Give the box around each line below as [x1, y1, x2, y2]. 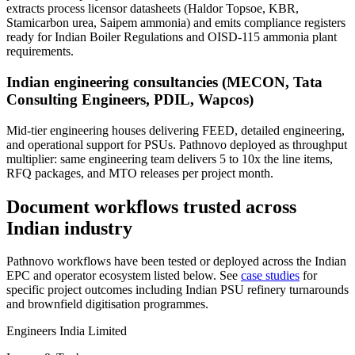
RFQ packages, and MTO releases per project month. [6, 166, 273, 180]
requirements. [6, 44, 74, 59]
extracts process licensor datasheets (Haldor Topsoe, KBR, [6, 2, 299, 16]
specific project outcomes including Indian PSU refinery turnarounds [6, 283, 349, 297]
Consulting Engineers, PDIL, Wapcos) [6, 90, 254, 108]
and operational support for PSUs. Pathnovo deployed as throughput [6, 137, 347, 151]
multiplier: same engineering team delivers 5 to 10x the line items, [6, 151, 333, 166]
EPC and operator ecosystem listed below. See [6, 269, 241, 283]
